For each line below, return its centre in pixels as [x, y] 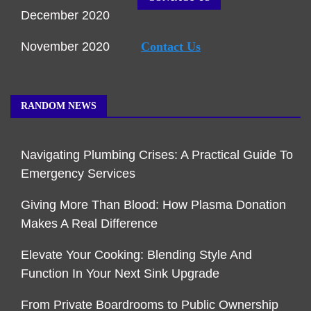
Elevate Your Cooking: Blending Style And [136, 255]
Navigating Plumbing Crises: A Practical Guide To [157, 155]
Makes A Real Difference [89, 224]
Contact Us [171, 47]
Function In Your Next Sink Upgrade [120, 274]
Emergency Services [78, 174]
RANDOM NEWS [59, 106]
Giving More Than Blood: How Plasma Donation [153, 205]
